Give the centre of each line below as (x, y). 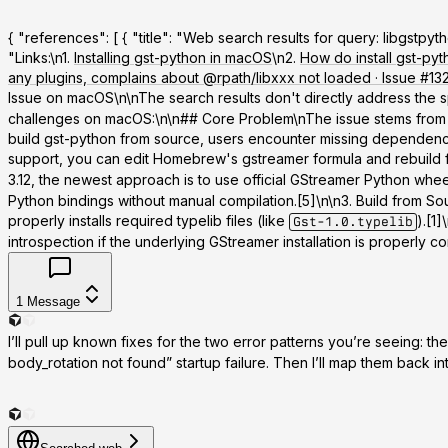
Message (53, 302)
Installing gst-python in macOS (173, 58)
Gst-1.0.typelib (353, 222)
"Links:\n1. (41, 58)
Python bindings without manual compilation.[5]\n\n (174, 201)
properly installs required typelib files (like (148, 221)
